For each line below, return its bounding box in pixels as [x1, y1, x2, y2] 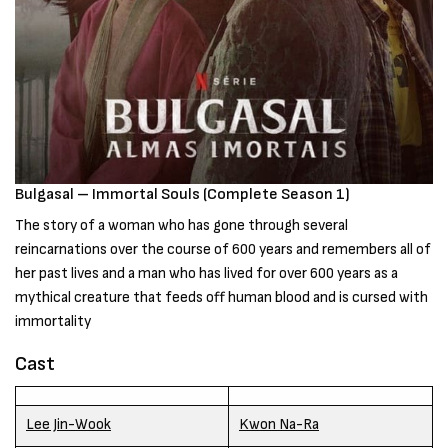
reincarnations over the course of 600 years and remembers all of [15, 240, 432, 260]
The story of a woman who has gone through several [15, 216, 349, 236]
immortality [15, 312, 91, 332]
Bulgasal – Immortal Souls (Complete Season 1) [15, 185, 350, 205]
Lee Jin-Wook [26, 415, 111, 435]
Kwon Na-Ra [239, 415, 319, 435]
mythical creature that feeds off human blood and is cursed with [15, 288, 429, 308]
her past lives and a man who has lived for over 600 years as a [15, 264, 399, 284]
